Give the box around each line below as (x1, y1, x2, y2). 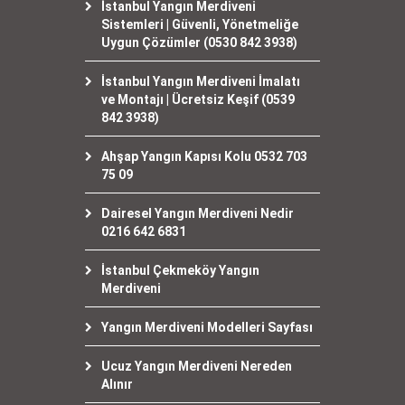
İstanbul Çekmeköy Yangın (101, 263, 259, 278)
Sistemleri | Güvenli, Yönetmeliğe (101, 17, 298, 32)
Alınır (101, 377, 133, 391)
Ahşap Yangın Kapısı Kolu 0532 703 (101, 149, 307, 164)
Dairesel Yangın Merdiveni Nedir (101, 206, 294, 221)
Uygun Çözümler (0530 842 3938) (101, 35, 297, 50)
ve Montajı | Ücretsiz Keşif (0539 (101, 92, 295, 107)
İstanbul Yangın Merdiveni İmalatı (101, 74, 300, 89)
